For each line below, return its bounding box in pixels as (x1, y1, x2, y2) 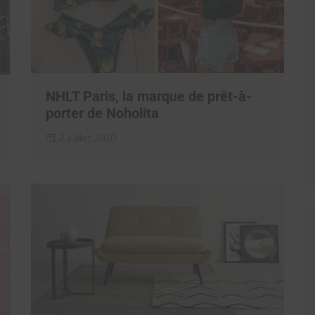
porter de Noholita (46, 105, 159, 122)
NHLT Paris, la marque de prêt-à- (46, 88, 252, 105)
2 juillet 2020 (59, 131, 116, 145)
